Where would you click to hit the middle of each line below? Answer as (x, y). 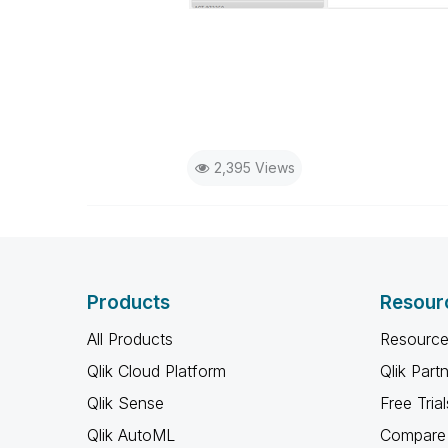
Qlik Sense (125, 403)
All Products (130, 339)
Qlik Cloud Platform (156, 371)
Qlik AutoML (131, 435)
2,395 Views (254, 167)
